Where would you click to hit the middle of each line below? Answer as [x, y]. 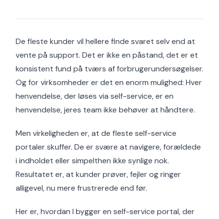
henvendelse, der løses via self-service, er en [95, 96]
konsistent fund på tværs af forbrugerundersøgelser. [109, 69]
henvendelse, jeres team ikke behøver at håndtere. [105, 110]
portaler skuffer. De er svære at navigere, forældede [108, 147]
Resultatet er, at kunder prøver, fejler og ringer [98, 174]
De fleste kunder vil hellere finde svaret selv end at [105, 41]
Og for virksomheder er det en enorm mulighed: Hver [109, 82]
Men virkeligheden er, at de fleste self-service [96, 133]
